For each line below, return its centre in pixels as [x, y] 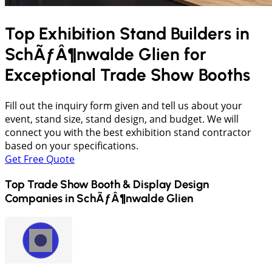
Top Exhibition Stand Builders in [127, 34]
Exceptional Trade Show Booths [127, 75]
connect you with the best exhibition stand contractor [128, 133]
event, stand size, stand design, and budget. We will [122, 119]
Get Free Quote [40, 159]
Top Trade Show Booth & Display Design [107, 185]
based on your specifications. [72, 146]
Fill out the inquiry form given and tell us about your [124, 106]
